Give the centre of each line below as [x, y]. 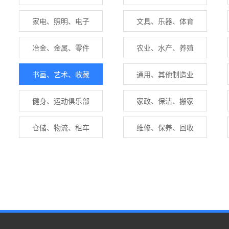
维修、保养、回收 [165, 127]
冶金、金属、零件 [61, 48]
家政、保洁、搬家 [165, 101]
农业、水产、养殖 [165, 48]
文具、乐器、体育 [165, 21]
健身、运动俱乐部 [61, 101]
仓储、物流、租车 [61, 127]
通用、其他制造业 [165, 74]
